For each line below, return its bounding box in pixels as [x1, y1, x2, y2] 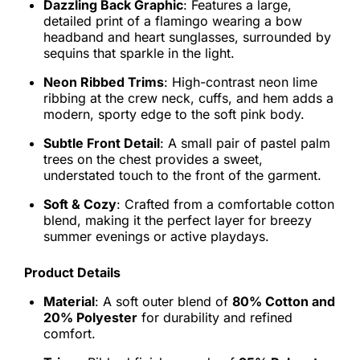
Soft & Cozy [43, 196, 117, 212]
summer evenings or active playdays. [43, 228, 269, 244]
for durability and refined [137, 309, 292, 325]
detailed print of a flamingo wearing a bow [43, 13, 302, 29]
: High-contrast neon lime [164, 74, 317, 90]
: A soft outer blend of [95, 293, 232, 309]
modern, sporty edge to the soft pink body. [43, 106, 305, 122]
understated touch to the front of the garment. [43, 167, 321, 183]
